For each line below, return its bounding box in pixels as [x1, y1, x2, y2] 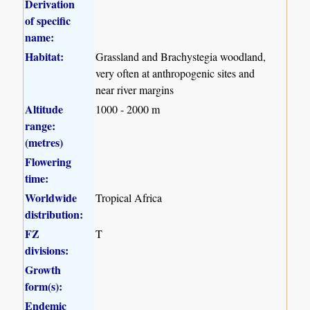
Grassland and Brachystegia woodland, [95, 48, 266, 64]
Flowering [25, 153, 72, 170]
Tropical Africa [95, 190, 163, 205]
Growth [25, 261, 62, 277]
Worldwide [25, 189, 77, 206]
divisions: [25, 241, 69, 258]
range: [25, 117, 56, 134]
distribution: [25, 206, 84, 222]
